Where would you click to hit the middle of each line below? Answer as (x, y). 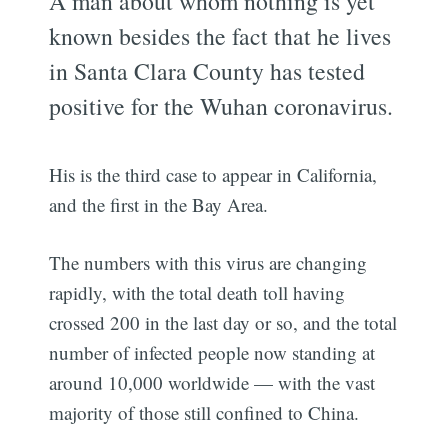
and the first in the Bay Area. (159, 204)
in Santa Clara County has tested (207, 70)
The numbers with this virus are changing (208, 263)
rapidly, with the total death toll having (197, 293)
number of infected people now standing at (212, 353)
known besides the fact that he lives (220, 35)
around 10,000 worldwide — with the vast (212, 383)
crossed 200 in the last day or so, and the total (223, 323)
